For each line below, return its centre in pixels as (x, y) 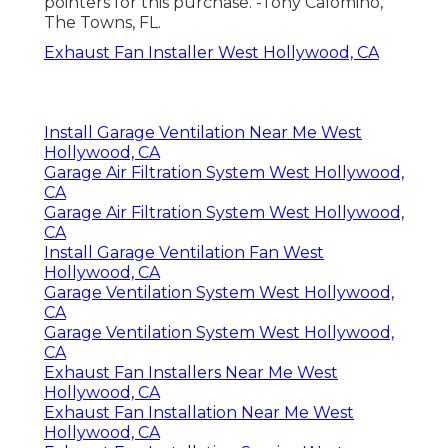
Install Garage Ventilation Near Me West (203, 133)
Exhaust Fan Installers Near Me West (191, 373)
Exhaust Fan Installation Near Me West (199, 413)
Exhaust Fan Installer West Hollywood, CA (211, 53)
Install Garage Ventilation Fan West (184, 253)
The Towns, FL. (102, 23)
